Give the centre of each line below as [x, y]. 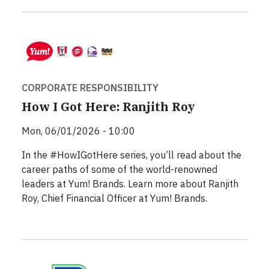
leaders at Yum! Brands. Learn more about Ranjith [130, 183]
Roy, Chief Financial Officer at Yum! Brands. [114, 198]
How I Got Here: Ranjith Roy [108, 106]
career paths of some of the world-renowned [119, 169]
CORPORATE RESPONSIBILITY [90, 87]
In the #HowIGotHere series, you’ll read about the [131, 155]
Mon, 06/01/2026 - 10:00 [78, 131]
